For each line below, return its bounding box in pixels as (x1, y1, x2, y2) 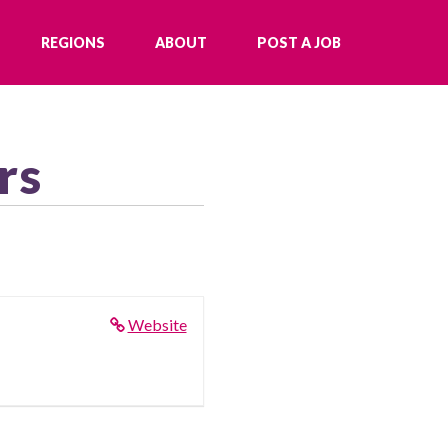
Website (127, 314, 187, 334)
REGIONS (41, 33, 105, 51)
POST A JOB (257, 33, 341, 51)
